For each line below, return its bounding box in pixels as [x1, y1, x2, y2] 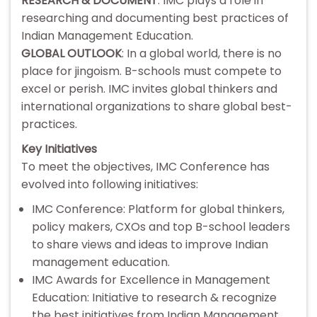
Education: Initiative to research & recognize [32, 289, 277, 306]
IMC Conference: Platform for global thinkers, [32, 201, 284, 218]
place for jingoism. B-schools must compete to [21, 63, 282, 80]
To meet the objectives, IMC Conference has [21, 158, 270, 175]
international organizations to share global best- [21, 98, 292, 115]
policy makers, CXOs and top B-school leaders [32, 219, 290, 236]
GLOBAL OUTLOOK [21, 45, 122, 62]
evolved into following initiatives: [21, 176, 198, 193]
